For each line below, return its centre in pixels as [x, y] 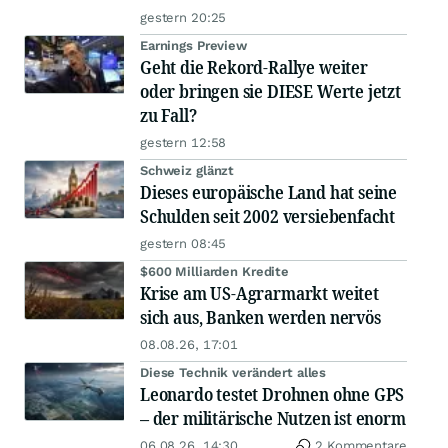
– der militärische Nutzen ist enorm [273, 418]
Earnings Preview [193, 46]
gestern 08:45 [183, 244]
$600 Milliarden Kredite [215, 272]
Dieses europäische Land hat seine [269, 192]
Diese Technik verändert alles [233, 373]
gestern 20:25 [183, 18]
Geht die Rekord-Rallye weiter [254, 67]
